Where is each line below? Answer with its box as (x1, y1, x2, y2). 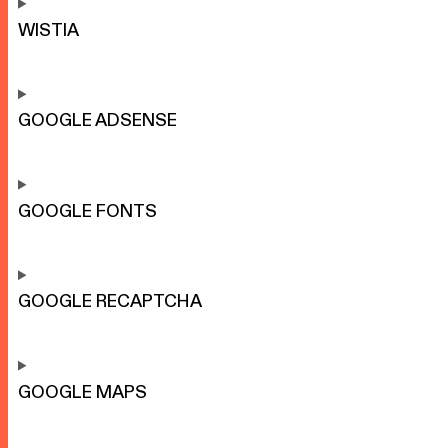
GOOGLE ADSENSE (18, 111, 177, 130)
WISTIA (18, 20, 79, 39)
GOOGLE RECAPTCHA (18, 292, 202, 311)
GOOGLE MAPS (18, 382, 147, 401)
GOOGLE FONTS (18, 201, 157, 220)
